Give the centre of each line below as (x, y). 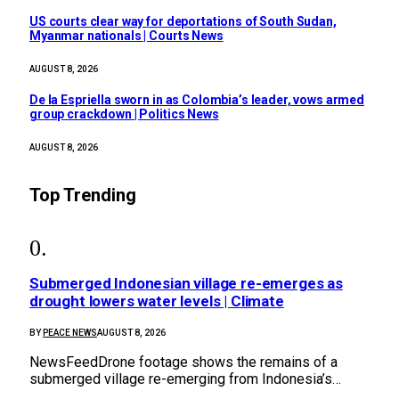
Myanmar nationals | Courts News (126, 35)
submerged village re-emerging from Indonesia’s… (185, 379)
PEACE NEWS (70, 333)
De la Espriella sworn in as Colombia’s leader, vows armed (197, 99)
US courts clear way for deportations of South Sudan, (183, 21)
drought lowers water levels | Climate (157, 301)
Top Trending (83, 195)
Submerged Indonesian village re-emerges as (186, 284)
